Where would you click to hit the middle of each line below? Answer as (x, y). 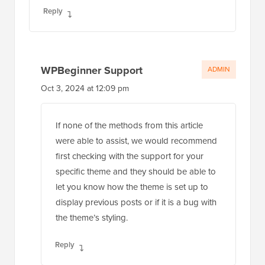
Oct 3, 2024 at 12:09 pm (85, 88)
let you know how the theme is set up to (132, 187)
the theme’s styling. (92, 217)
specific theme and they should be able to (136, 171)
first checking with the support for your (130, 156)
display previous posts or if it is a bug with (136, 202)
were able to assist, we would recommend (136, 140)
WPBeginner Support (92, 70)
